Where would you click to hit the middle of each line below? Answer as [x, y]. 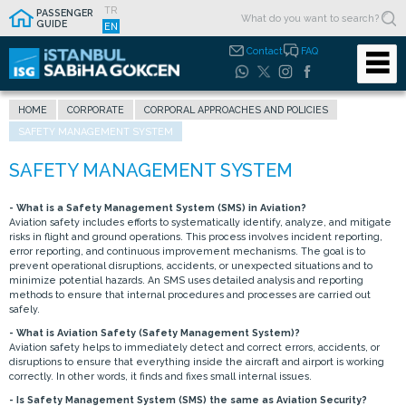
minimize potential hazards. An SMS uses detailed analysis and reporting [186, 280]
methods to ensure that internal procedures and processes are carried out [190, 295]
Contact [264, 50]
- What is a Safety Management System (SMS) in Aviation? [158, 208]
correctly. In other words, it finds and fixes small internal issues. [160, 376]
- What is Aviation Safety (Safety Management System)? [155, 333]
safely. [24, 309]
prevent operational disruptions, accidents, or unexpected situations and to [191, 266]
